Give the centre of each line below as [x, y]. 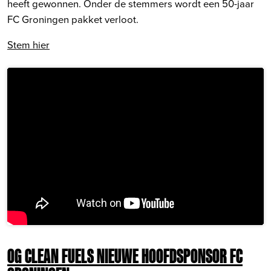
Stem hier [28, 45]
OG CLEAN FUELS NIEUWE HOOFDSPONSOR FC [125, 255]
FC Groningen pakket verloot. [73, 19]
